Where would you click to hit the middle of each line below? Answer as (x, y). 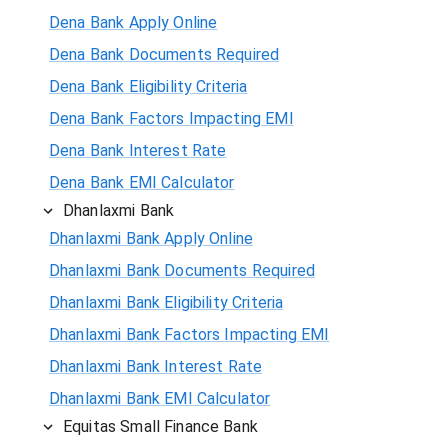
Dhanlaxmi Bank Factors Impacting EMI (189, 334)
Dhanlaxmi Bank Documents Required (182, 270)
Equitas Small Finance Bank (160, 426)
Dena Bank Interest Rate (138, 150)
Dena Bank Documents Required (164, 54)
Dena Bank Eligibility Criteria (148, 86)
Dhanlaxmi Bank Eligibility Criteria (166, 302)
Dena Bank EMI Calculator (142, 182)
